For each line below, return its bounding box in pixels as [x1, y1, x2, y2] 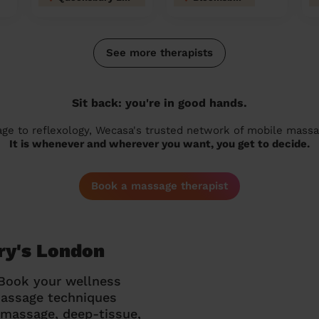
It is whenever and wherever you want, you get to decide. [9, 137, 310, 150]
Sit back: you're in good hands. [72, 96, 247, 110]
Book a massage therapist [91, 179, 228, 192]
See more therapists [106, 46, 213, 59]
